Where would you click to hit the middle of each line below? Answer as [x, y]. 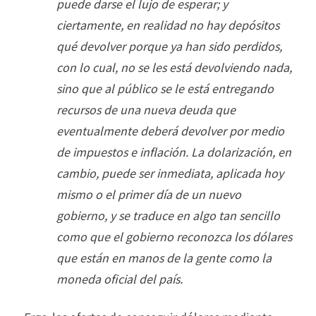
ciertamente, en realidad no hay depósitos [168, 24]
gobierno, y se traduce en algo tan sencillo [168, 215]
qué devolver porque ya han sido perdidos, [169, 45]
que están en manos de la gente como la [164, 257]
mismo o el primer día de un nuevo [149, 194]
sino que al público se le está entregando [165, 88]
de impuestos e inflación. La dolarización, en [174, 151]
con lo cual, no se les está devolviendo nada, [174, 67]
